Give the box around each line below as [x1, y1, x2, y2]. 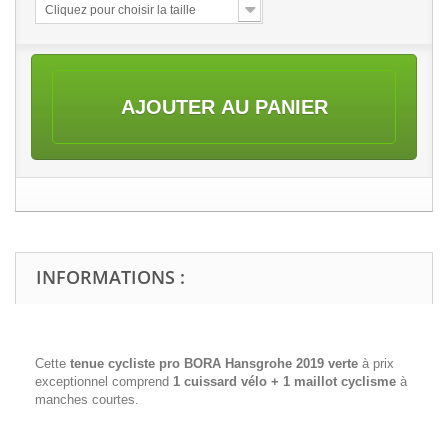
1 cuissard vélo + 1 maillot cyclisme [173, 374, 396, 389]
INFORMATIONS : [36, 265, 185, 289]
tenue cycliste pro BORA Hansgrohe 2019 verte [70, 356, 362, 371]
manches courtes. [35, 392, 139, 407]
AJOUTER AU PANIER [120, 96, 328, 118]
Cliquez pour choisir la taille [45, 3, 196, 17]
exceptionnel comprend [35, 374, 173, 389]
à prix [362, 356, 394, 371]
